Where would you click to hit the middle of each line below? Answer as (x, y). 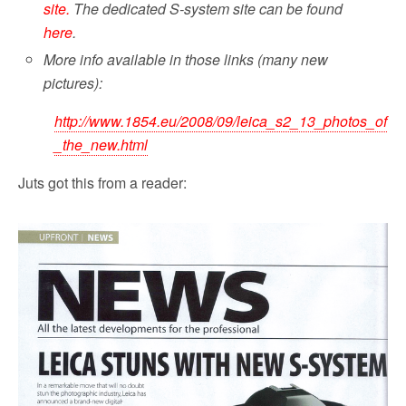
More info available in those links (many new (186, 60)
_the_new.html (101, 145)
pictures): (73, 83)
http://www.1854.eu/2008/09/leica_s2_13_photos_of (221, 121)
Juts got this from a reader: (102, 183)
